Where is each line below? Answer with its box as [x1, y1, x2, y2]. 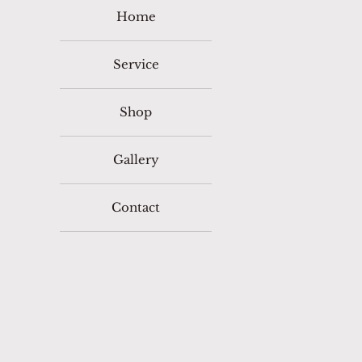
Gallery [112, 151, 159, 167]
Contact [112, 199, 160, 215]
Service [112, 56, 159, 72]
